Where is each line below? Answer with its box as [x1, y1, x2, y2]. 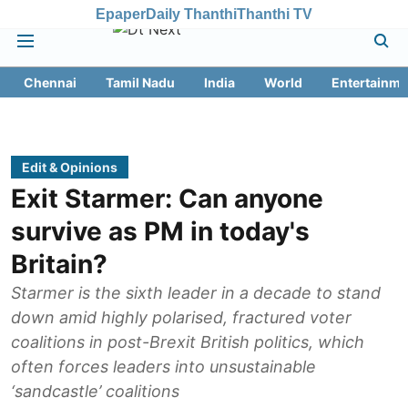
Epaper [96, 5, 146, 22]
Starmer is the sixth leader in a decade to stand [11, 283, 381, 302]
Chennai [24, 75, 76, 90]
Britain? [11, 249, 107, 280]
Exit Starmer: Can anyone [11, 183, 323, 214]
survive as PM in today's [11, 216, 310, 247]
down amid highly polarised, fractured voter [11, 308, 352, 327]
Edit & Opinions [22, 159, 117, 175]
